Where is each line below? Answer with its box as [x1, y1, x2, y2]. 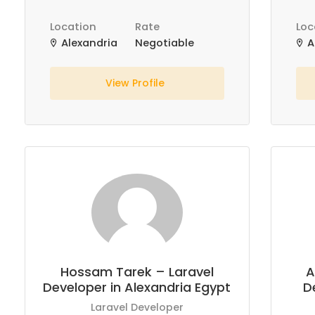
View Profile [105, 76, 168, 90]
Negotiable [135, 36, 194, 50]
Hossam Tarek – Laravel [60, 263, 214, 281]
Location [50, 20, 96, 34]
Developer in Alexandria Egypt [43, 278, 231, 296]
